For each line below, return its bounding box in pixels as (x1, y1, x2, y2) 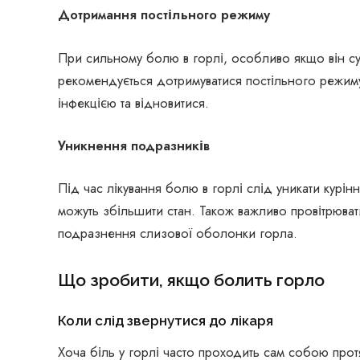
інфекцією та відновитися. (58, 92, 209, 112)
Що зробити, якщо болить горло (58, 269, 325, 290)
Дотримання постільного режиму (58, 5, 270, 25)
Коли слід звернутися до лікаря (58, 312, 273, 329)
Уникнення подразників (58, 135, 210, 155)
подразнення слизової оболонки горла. (58, 223, 297, 243)
